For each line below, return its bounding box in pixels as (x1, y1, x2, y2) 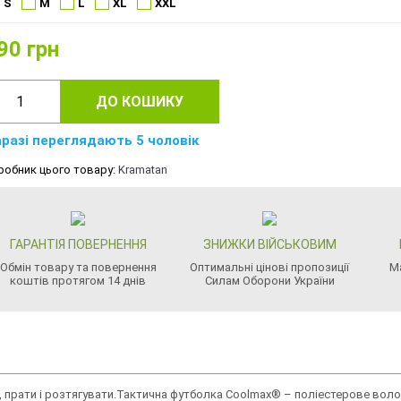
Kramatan (118, 163, 167, 176)
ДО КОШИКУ (96, 93, 183, 110)
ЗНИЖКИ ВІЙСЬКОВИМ (202, 237, 337, 252)
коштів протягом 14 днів (10, 274, 147, 287)
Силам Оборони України (204, 274, 335, 287)
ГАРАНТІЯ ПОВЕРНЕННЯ (9, 237, 147, 252)
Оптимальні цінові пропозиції (190, 260, 350, 274)
